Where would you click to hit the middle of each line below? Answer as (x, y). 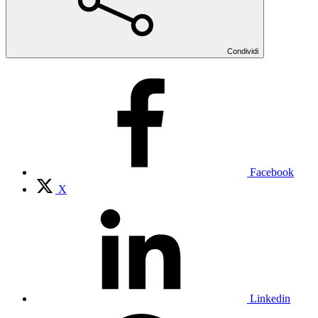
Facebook (272, 172)
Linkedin (270, 298)
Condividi (243, 51)
